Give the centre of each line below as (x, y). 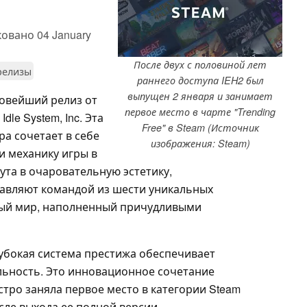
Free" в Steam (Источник (200, 127)
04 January (64, 34)
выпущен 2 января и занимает (200, 96)
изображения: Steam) (200, 143)
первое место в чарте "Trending (200, 111)
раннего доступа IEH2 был (200, 80)
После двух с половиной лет (200, 64)
